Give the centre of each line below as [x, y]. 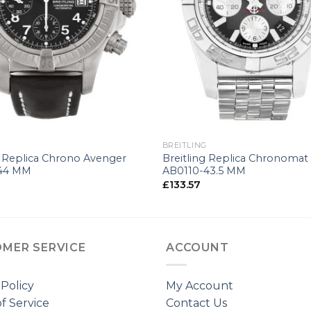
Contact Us [196, 303]
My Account [200, 285]
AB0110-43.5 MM [204, 170]
